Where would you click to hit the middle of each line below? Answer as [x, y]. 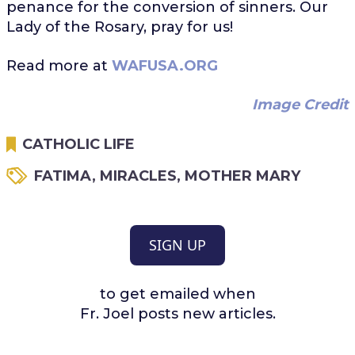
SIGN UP [177, 244]
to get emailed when [177, 294]
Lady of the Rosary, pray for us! [119, 27]
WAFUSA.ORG [164, 65]
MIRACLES [138, 176]
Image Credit [301, 104]
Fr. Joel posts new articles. [177, 313]
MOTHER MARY [242, 176]
